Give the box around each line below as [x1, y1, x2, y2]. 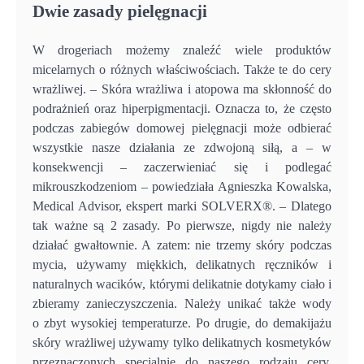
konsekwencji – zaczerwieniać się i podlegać [32, 160, 331, 175]
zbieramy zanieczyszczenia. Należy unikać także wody [32, 297, 331, 311]
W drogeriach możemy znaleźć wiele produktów [32, 43, 331, 58]
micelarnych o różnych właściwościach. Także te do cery [32, 63, 331, 77]
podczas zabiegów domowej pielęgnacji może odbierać [32, 121, 331, 136]
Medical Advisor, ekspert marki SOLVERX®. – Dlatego [32, 199, 331, 214]
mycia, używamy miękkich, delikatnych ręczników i [32, 258, 331, 272]
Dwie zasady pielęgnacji [32, 2, 207, 21]
